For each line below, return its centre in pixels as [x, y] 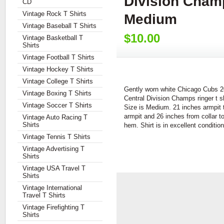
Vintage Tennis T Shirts [56, 137]
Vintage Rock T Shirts [54, 14]
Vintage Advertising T [53, 149]
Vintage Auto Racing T [55, 117]
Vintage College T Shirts [58, 81]
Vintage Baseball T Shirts [59, 26]
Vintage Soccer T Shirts [57, 105]
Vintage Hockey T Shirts [58, 69]
